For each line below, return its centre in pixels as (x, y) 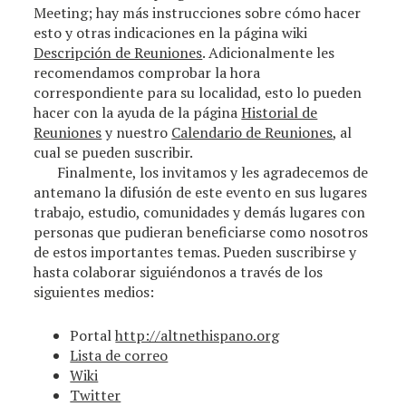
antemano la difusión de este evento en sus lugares (201, 192)
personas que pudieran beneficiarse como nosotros (201, 232)
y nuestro (137, 132)
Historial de (280, 112)
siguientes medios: (94, 292)
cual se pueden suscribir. (114, 152)
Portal (93, 335)
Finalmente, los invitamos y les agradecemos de (213, 172)
